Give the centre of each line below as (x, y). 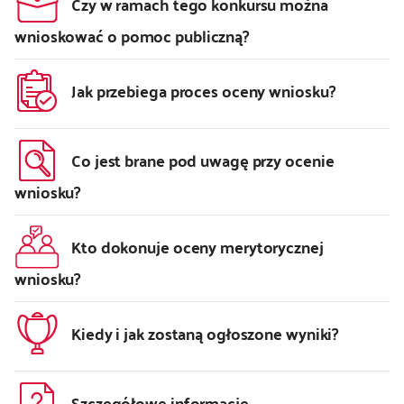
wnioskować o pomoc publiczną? (132, 36)
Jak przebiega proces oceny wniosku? (203, 91)
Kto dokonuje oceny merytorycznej (197, 247)
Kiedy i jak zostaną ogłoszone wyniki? (205, 334)
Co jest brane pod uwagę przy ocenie (203, 161)
